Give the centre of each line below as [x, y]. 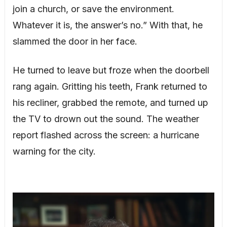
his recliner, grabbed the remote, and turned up [110, 102]
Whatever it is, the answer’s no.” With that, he [107, 25]
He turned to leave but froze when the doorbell [111, 70]
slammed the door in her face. [75, 41]
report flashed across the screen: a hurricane [106, 135]
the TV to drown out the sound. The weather [106, 119]
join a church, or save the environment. [93, 9]
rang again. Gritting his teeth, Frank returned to [110, 86]
